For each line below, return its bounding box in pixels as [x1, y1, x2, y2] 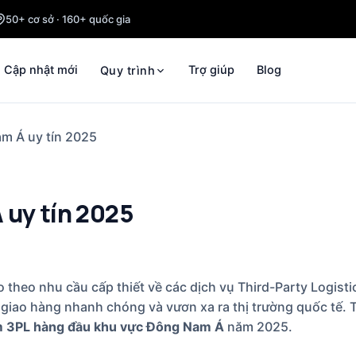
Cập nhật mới [4, 63, 79, 77]
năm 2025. [224, 318, 292, 335]
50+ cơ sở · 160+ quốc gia [6, 13, 130, 25]
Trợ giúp [188, 63, 234, 77]
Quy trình [100, 63, 155, 78]
